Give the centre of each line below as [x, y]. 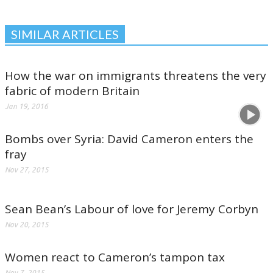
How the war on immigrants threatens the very [136, 76]
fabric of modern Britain [72, 91]
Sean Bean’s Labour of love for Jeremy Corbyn [132, 209]
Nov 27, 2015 [27, 170]
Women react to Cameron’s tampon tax [115, 257]
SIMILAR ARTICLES [65, 34]
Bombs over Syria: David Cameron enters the [129, 139]
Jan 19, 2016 [27, 106]
